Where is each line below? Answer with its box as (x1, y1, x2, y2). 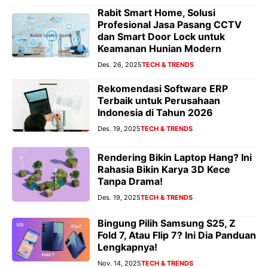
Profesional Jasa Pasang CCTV (98, 18, 242, 31)
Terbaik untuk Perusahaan (98, 95, 220, 107)
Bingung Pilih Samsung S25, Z (98, 217, 236, 229)
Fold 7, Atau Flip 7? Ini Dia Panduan (98, 229, 256, 241)
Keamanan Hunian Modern (98, 42, 221, 54)
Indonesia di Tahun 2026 (98, 106, 213, 119)
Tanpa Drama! (98, 175, 163, 188)
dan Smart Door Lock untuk (98, 30, 225, 42)
